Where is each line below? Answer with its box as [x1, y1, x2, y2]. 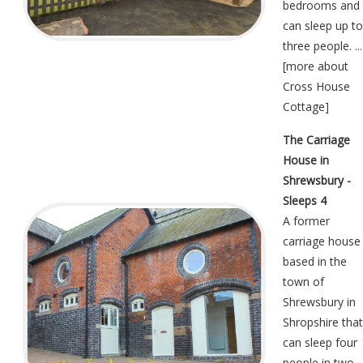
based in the [283, 254, 347, 270]
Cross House [283, 79, 350, 95]
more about [286, 58, 348, 75]
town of [283, 274, 324, 290]
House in [283, 152, 329, 169]
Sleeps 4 [283, 193, 327, 209]
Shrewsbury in [283, 294, 356, 310]
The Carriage [283, 132, 350, 148]
